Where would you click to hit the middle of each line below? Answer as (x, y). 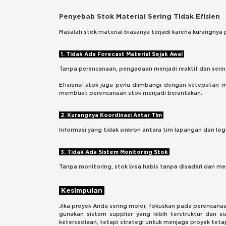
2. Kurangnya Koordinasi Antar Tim (111, 115)
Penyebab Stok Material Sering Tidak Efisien (139, 16)
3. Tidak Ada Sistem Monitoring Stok (114, 152)
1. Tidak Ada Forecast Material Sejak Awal (122, 54)
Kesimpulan (82, 190)
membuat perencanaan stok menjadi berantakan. (131, 93)
